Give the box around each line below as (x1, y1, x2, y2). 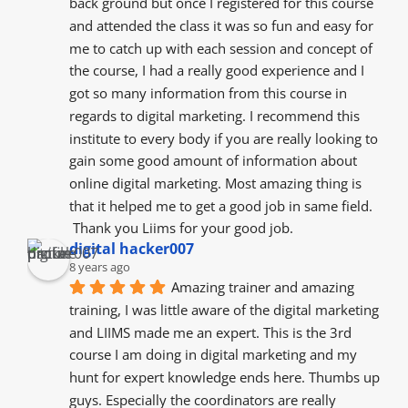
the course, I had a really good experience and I (69, 61, 364, 80)
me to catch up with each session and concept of (69, 38, 372, 57)
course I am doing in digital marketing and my (69, 345, 357, 364)
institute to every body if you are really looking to (69, 128, 378, 148)
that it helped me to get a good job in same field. (69, 196, 372, 215)
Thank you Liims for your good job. (73, 219, 293, 238)
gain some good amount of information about (69, 151, 357, 170)
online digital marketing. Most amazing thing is (69, 173, 362, 192)
